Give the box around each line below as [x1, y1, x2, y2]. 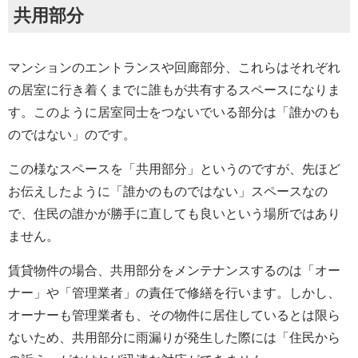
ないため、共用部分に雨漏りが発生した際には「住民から [8, 330, 340, 344]
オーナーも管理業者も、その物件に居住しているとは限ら [8, 308, 340, 322]
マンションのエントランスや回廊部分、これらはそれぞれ [8, 60, 340, 74]
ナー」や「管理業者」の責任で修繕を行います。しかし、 [8, 285, 340, 300]
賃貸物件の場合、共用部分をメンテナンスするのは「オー [8, 263, 340, 277]
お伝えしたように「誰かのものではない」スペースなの [8, 184, 328, 198]
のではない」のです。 [8, 127, 136, 141]
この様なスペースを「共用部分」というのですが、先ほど [8, 161, 340, 176]
